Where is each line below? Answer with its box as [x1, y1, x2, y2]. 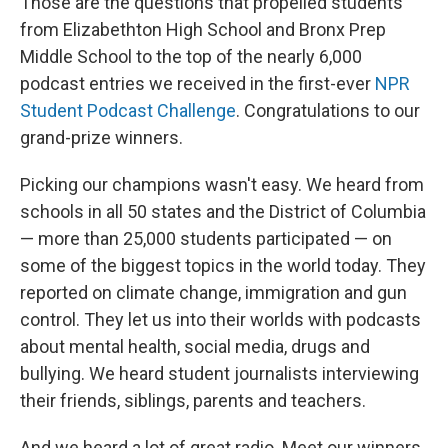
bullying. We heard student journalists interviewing [20, 363, 419, 384]
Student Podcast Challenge [20, 100, 236, 121]
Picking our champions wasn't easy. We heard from [20, 174, 424, 195]
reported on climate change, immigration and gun [20, 282, 407, 303]
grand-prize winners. [20, 127, 183, 148]
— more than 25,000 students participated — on [20, 228, 392, 249]
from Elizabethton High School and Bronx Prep [20, 19, 386, 40]
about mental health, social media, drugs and [20, 336, 370, 357]
